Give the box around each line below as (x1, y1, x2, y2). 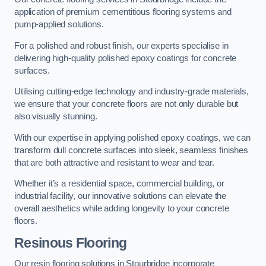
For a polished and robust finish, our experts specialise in (14, 40, 229, 50)
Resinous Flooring (14, 235, 127, 251)
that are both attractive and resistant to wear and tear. (14, 157, 214, 167)
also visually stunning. (14, 112, 97, 122)
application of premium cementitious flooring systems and (14, 7, 232, 17)
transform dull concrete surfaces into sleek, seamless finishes (14, 145, 248, 155)
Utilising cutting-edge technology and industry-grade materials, (14, 87, 249, 97)
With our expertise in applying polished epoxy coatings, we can (14, 132, 251, 142)
